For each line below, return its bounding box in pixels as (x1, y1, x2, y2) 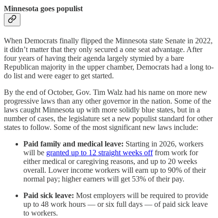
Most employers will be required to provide (74, 191, 208, 200)
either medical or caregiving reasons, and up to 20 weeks (23, 157, 197, 166)
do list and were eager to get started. (4, 72, 114, 80)
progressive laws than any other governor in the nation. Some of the (4, 97, 211, 106)
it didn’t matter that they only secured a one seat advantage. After (4, 45, 202, 54)
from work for (153, 148, 198, 157)
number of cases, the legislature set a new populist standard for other (4, 114, 213, 123)
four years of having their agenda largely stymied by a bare (4, 54, 184, 63)
